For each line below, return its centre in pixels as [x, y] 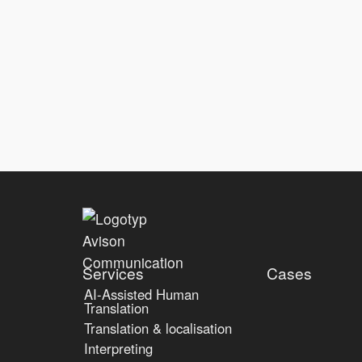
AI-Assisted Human [141, 295]
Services [113, 273]
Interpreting [118, 349]
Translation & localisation [158, 328]
